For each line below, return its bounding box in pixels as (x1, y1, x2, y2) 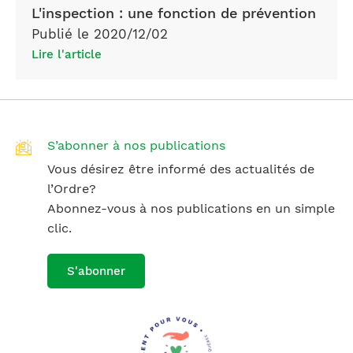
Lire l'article (32, 47, 102, 62)
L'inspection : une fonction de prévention (32, 5, 316, 22)
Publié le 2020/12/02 (32, 26, 168, 43)
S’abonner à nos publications (47, 138, 225, 154)
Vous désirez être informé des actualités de (47, 162, 314, 177)
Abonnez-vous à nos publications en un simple (47, 201, 335, 217)
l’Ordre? (47, 181, 96, 197)
